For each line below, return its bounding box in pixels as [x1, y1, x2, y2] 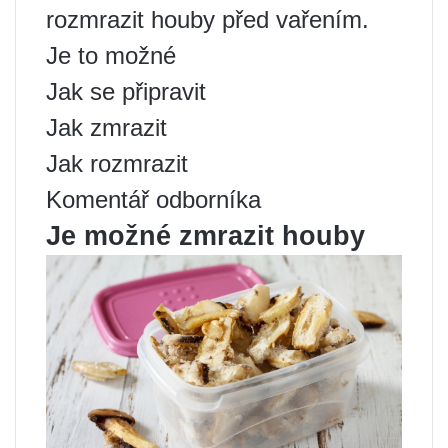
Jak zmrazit [46, 114, 167, 142]
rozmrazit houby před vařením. [46, 6, 369, 34]
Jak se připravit [46, 78, 206, 106]
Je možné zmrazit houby [46, 221, 365, 252]
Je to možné [46, 42, 176, 70]
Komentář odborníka [46, 186, 261, 214]
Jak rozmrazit [46, 150, 188, 178]
